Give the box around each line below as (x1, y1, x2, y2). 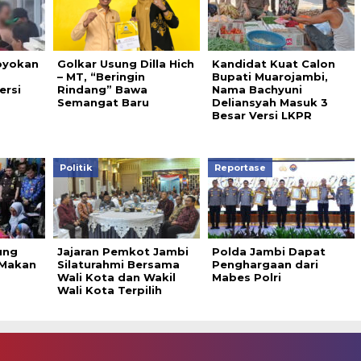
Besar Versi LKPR (211, 108, 312, 122)
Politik (59, 161, 92, 173)
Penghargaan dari (211, 257, 318, 271)
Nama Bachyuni (211, 82, 302, 96)
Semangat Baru (56, 95, 149, 109)
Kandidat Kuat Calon (211, 56, 335, 70)
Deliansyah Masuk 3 (211, 95, 328, 109)
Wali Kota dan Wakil (56, 270, 176, 284)
